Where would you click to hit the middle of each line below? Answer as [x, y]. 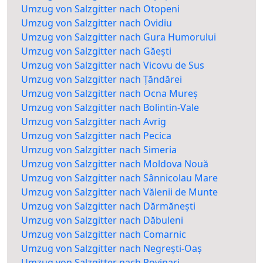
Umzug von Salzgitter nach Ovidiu [97, 23]
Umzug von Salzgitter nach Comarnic [104, 235]
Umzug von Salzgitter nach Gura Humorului [119, 37]
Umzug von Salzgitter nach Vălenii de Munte [119, 192]
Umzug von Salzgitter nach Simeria [99, 150]
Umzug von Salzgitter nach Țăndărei [102, 80]
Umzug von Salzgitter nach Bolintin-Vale [110, 108]
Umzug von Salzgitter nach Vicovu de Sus [113, 65]
